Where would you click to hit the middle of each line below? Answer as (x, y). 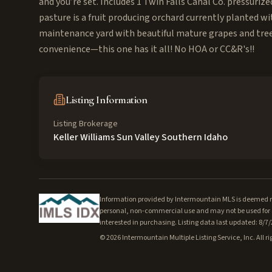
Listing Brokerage (86, 124)
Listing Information (107, 100)
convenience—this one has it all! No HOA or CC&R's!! (147, 49)
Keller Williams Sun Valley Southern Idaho (141, 137)
